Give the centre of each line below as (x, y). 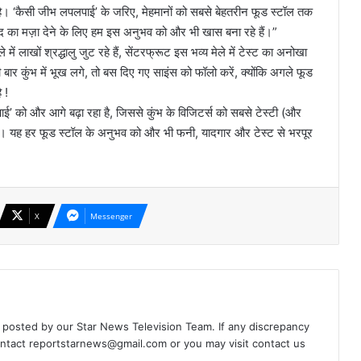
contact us (279, 344)
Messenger (111, 216)
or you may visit (210, 344)
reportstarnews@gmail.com (98, 344)
